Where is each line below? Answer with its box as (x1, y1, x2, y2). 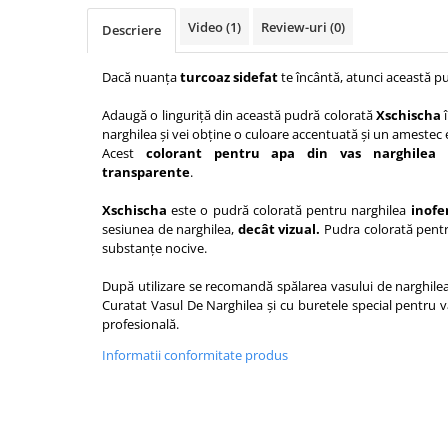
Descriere (102, 21, 161, 39)
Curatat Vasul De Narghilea (102, 296, 264, 314)
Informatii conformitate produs (102, 346, 288, 364)
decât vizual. (237, 220, 324, 238)
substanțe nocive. (102, 239, 207, 257)
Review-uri (261, 18, 330, 36)
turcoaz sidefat (180, 68, 281, 86)
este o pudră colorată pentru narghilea (171, 201, 411, 219)
